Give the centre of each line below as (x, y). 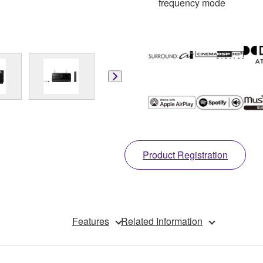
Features (91, 221)
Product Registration (185, 155)
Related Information (162, 221)
